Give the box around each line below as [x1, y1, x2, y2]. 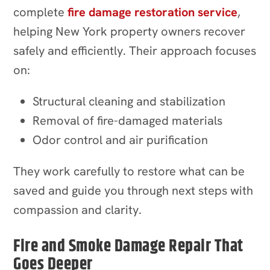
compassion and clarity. [13, 201, 142, 218]
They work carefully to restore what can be [13, 163, 245, 179]
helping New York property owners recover [13, 23, 246, 39]
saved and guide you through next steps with [13, 182, 254, 198]
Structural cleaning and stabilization [33, 93, 226, 109]
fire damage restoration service [67, 4, 238, 20]
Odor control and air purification [33, 131, 209, 148]
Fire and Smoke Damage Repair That [13, 233, 243, 259]
